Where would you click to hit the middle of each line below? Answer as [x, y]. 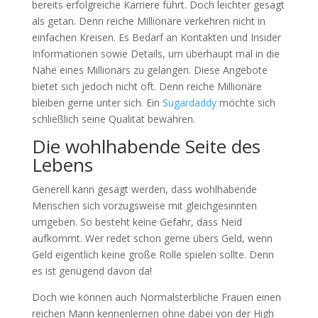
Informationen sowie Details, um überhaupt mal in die [155, 54]
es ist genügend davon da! [92, 271]
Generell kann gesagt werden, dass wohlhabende [144, 189]
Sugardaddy [189, 103]
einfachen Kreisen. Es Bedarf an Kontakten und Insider [156, 37]
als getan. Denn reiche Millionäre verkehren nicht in [148, 21]
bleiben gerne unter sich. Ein [97, 103]
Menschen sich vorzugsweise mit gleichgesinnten [144, 205]
